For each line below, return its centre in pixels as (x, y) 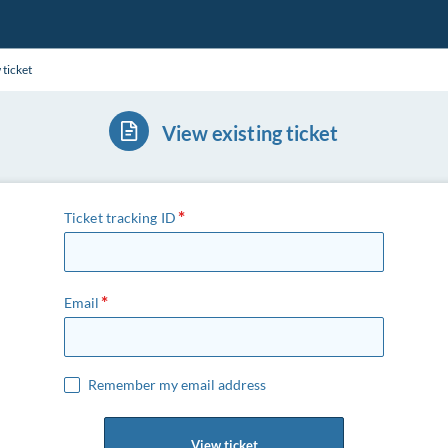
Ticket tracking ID (120, 217)
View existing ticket (250, 133)
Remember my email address (177, 384)
